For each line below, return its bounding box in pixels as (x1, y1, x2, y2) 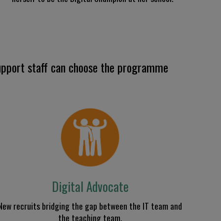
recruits (13, 199, 42, 212)
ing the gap (59, 199, 98, 212)
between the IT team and (97, 199, 183, 212)
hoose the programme (74, 58, 168, 76)
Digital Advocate (51, 177, 129, 195)
